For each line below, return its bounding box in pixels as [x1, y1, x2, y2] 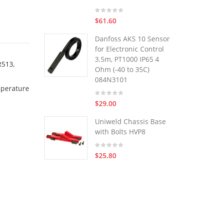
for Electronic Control [95, 44, 164, 54]
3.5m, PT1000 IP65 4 [95, 54, 159, 64]
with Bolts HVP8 [95, 127, 145, 136]
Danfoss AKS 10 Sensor [95, 34, 170, 43]
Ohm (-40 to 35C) [95, 65, 149, 74]
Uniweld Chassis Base [95, 117, 166, 126]
